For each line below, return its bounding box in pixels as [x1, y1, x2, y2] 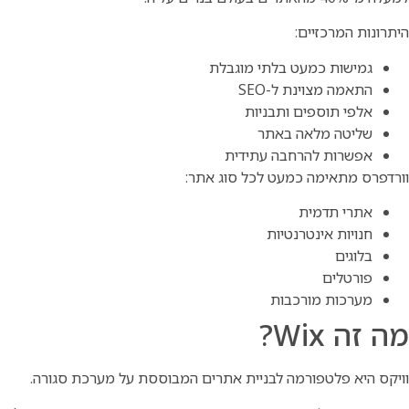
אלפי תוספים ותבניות [245, 100, 372, 121]
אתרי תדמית [299, 202, 372, 223]
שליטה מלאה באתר [257, 122, 372, 143]
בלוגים [335, 246, 372, 267]
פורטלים [322, 267, 372, 288]
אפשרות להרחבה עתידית [225, 144, 372, 165]
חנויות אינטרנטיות [267, 224, 372, 245]
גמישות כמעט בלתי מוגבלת [209, 57, 372, 78]
